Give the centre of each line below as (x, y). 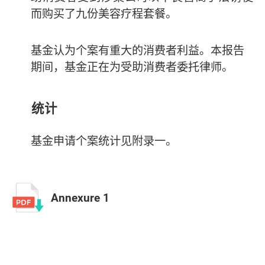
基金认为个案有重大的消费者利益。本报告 (137, 51)
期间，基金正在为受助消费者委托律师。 (132, 67)
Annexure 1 (80, 198)
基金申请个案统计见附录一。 (104, 140)
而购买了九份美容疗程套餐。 (104, 14)
